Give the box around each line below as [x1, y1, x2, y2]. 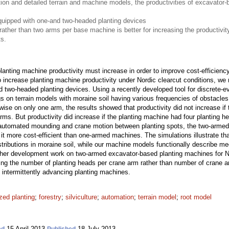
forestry [39, 193, 61, 201]
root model [180, 193, 212, 201]
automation [101, 193, 134, 201]
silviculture [65, 193, 97, 201]
